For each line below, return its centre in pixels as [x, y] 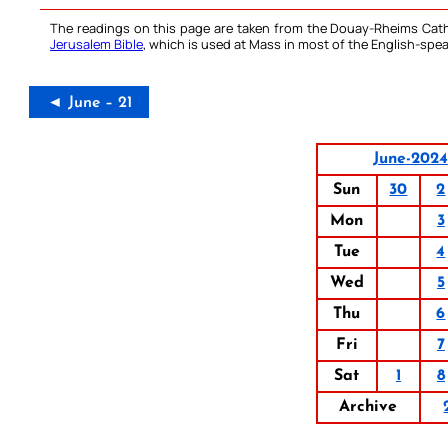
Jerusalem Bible [96, 44]
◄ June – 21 [89, 103]
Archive [368, 407]
